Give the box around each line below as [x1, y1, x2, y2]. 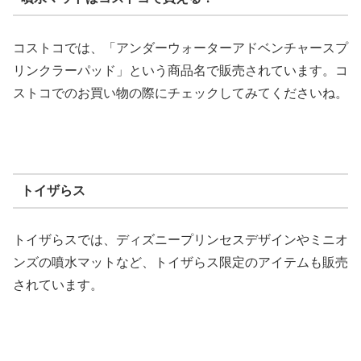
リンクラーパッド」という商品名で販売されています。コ [13, 63, 348, 77]
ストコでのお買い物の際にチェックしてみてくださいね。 [13, 85, 348, 100]
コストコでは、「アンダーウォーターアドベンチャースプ [13, 40, 348, 55]
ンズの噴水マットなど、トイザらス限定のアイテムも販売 [13, 255, 348, 270]
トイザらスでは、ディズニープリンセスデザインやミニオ [13, 233, 348, 247]
